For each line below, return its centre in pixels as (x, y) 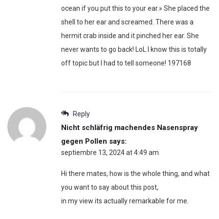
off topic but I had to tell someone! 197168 (126, 63)
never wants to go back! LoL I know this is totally (134, 50)
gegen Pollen (84, 142)
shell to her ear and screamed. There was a (127, 22)
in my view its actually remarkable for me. (125, 201)
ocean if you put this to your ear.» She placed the (135, 9)
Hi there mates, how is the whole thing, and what (135, 174)
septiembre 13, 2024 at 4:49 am (110, 153)
